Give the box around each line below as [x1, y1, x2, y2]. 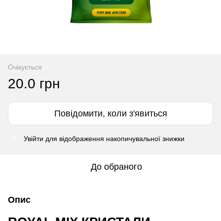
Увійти [24, 134, 43, 143]
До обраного [91, 161, 142, 172]
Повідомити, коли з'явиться [54, 108, 167, 118]
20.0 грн [8, 75, 60, 91]
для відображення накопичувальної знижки [43, 134, 184, 143]
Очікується [8, 63, 42, 71]
